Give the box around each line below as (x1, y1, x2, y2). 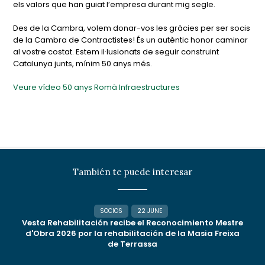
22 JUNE (137, 206, 162, 215)
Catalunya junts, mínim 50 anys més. (13, 58, 153, 69)
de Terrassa (108, 238, 157, 250)
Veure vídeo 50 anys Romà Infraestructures (13, 82, 180, 93)
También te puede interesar (73, 166, 192, 177)
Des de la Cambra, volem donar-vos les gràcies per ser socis (13, 22, 251, 34)
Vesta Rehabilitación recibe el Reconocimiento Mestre (22, 217, 243, 228)
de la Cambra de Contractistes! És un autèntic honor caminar (13, 34, 248, 46)
